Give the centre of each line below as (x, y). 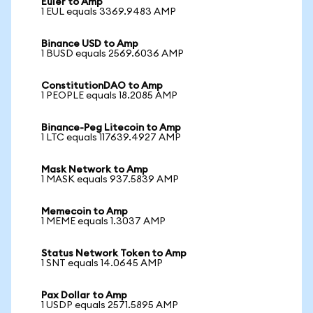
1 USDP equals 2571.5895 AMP (110, 305)
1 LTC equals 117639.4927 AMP (111, 138)
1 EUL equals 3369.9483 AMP (109, 12)
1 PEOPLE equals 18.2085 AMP (109, 96)
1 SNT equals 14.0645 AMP (102, 263)
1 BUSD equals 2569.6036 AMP (112, 54)
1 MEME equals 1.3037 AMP (103, 221)
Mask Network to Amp (95, 170)
